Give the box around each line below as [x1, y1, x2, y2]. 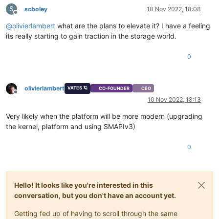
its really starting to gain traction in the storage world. [6, 31, 176, 40]
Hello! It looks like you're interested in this [14, 180, 153, 189]
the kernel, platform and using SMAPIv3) [6, 122, 135, 131]
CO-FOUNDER [99, 86, 130, 91]
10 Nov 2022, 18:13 [148, 95, 201, 103]
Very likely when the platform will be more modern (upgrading [6, 111, 202, 120]
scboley [24, 5, 47, 13]
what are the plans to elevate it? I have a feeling [55, 21, 210, 30]
